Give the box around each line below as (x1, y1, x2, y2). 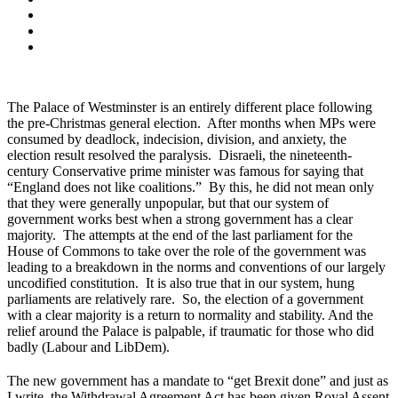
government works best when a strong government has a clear (7, 211, 353, 227)
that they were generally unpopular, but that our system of (7, 195, 329, 211)
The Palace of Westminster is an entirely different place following (7, 99, 372, 115)
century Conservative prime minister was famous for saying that (7, 163, 363, 179)
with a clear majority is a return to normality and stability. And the (7, 306, 373, 322)
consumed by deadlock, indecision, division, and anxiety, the (7, 131, 346, 147)
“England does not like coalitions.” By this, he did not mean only (7, 179, 374, 195)
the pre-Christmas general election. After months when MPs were (7, 115, 376, 131)
